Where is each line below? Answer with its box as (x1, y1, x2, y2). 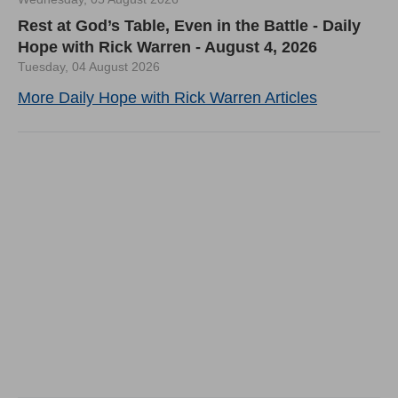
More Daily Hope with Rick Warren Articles (18, 88, 317, 107)
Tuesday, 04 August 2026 (18, 59, 160, 74)
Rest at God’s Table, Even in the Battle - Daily (18, 16, 361, 35)
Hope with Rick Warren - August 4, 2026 (18, 37, 317, 56)
